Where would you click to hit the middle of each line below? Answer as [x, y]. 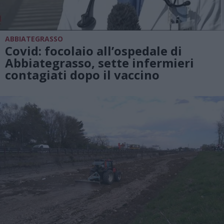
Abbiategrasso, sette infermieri [99, 62]
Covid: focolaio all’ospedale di [93, 50]
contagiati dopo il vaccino [82, 74]
